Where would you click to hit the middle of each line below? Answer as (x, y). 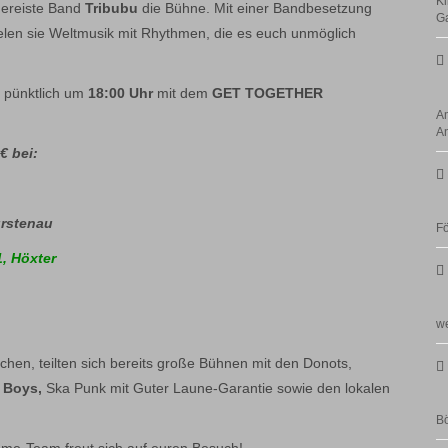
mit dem (182, 93)
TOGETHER (284, 93)
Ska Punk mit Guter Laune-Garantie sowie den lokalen (218, 388)
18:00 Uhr (120, 93)
